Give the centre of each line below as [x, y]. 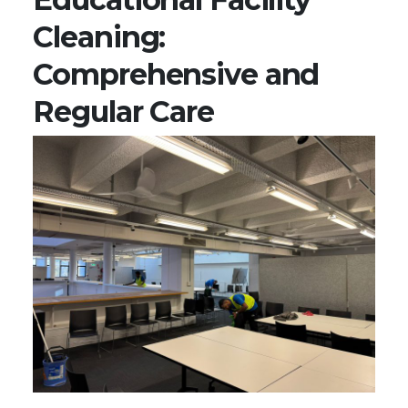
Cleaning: [99, 36]
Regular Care [123, 111]
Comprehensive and [176, 74]
